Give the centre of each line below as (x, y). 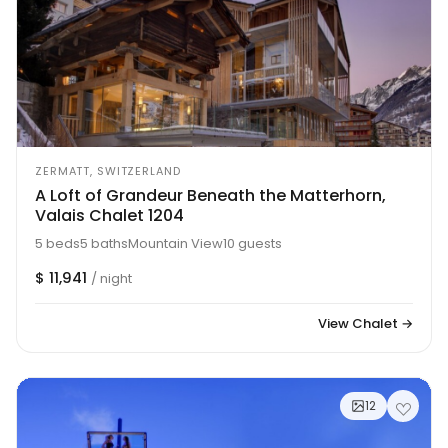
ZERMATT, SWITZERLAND (108, 171)
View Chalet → (365, 323)
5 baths (104, 243)
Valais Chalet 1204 (109, 216)
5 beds (57, 243)
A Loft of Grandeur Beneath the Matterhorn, (210, 196)
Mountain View (175, 243)
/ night (111, 278)
